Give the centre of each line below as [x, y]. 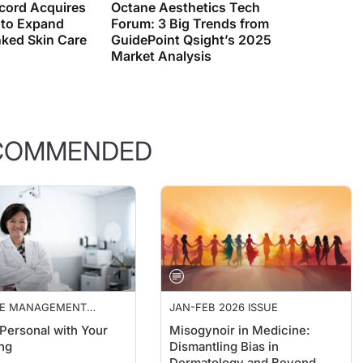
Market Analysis [161, 40]
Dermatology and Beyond [243, 346]
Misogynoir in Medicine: [240, 314]
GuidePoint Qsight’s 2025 [191, 23]
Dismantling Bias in [224, 330]
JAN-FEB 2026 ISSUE [224, 291]
